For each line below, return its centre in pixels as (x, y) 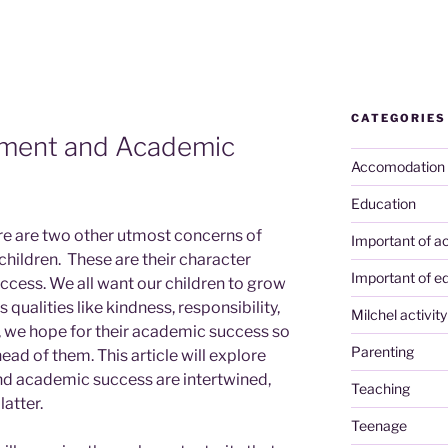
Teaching (380, 388)
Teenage (378, 425)
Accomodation (397, 166)
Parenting (382, 351)
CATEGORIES (398, 117)
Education (383, 203)
